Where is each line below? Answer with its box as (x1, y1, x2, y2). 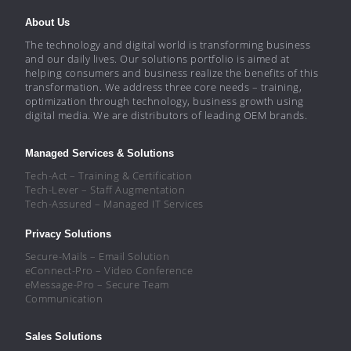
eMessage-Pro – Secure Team (24, 277, 169, 291)
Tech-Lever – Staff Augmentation (24, 182, 186, 197)
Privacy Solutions (24, 227, 111, 240)
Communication (24, 291, 103, 306)
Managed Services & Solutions (24, 147, 174, 159)
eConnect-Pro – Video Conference (24, 262, 194, 277)
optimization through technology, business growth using (24, 93, 304, 108)
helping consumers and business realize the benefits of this (24, 65, 319, 80)
